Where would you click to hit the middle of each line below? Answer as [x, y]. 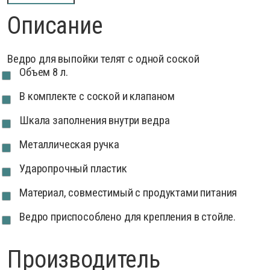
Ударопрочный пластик [73, 168]
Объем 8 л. [44, 72]
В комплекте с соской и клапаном [97, 96]
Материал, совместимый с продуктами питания [128, 193]
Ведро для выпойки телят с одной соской [103, 59]
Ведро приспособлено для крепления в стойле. [128, 217]
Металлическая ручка [69, 144]
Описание [55, 26]
